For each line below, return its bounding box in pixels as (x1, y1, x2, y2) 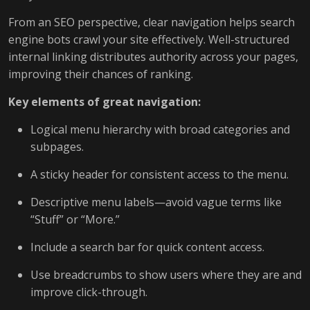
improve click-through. (30, 284, 147, 300)
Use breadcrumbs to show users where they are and (30, 267, 302, 282)
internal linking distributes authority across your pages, (8, 49, 298, 64)
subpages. (30, 139, 84, 154)
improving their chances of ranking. (8, 66, 193, 82)
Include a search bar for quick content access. (30, 239, 264, 255)
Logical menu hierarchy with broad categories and (30, 122, 290, 137)
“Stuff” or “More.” (30, 212, 120, 227)
